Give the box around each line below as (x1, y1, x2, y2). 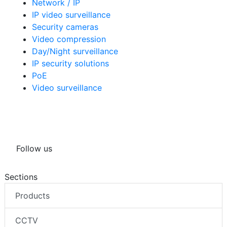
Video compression (32, 33, 106, 44)
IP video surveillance (32, 9, 110, 20)
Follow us (16, 143, 52, 154)
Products (15, 190, 50, 201)
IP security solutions (32, 58, 109, 68)
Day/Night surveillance (32, 46, 118, 56)
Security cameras (32, 21, 98, 32)
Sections (5, 171, 37, 182)
